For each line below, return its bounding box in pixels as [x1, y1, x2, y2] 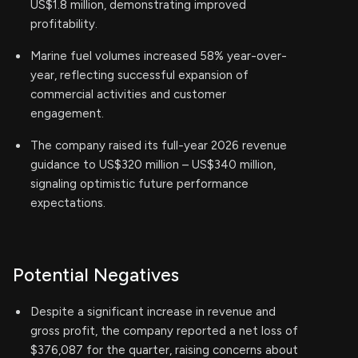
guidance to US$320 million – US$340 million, [30, 157, 276, 172]
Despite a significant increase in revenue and [30, 304, 276, 319]
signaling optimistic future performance [30, 177, 249, 191]
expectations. [30, 196, 105, 210]
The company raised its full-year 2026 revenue [30, 138, 287, 153]
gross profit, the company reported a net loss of [30, 324, 298, 338]
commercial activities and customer [30, 87, 226, 101]
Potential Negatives [13, 264, 179, 286]
